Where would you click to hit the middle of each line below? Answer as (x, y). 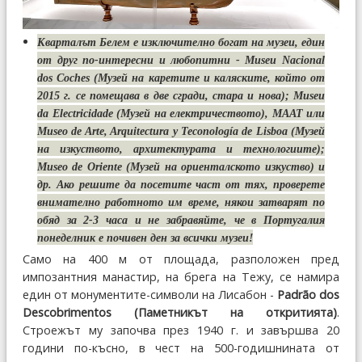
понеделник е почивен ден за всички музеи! (145, 238)
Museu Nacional (285, 60)
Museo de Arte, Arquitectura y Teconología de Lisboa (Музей (181, 131)
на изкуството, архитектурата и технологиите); (181, 149)
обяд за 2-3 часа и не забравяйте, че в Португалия (181, 220)
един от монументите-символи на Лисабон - (150, 295)
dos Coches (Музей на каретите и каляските (152, 78)
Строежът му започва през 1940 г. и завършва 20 (181, 330)
